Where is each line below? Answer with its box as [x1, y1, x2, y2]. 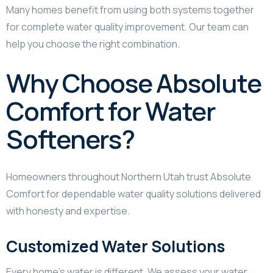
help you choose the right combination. [6, 37, 180, 51]
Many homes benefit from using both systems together [6, 2, 254, 16]
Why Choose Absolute [6, 65, 261, 101]
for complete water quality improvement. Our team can [6, 19, 249, 34]
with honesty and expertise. [6, 204, 130, 218]
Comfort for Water [6, 93, 216, 129]
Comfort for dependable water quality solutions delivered [6, 186, 261, 200]
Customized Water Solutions [6, 235, 225, 257]
